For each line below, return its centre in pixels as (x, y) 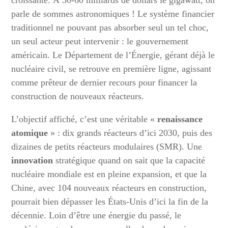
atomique (30, 133)
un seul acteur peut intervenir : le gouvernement (100, 41)
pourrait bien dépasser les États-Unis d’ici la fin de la (110, 202)
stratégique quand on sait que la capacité (129, 160)
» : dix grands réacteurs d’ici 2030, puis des (130, 133)
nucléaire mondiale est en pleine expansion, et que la (109, 174)
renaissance (180, 119)
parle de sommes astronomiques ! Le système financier (113, 14)
